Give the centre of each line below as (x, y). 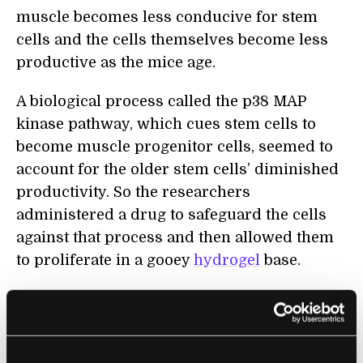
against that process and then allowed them (175, 238)
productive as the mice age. (116, 63)
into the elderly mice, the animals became (167, 322)
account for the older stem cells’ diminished (177, 170)
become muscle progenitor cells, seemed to (175, 147)
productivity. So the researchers (133, 192)
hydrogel (227, 261)
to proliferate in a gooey (105, 261)
